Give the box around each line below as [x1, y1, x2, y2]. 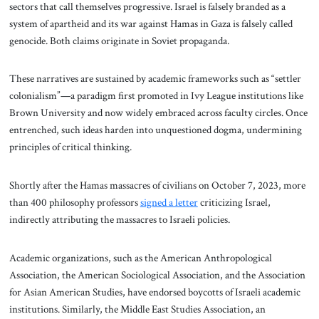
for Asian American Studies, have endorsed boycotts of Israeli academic [9, 284, 300, 299]
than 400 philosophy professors [9, 195, 140, 210]
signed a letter [140, 195, 198, 210]
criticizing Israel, [197, 195, 271, 210]
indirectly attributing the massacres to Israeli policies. [9, 212, 232, 227]
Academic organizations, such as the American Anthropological [9, 250, 272, 265]
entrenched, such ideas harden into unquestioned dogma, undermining [9, 122, 302, 137]
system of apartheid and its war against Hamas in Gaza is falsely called [9, 16, 293, 31]
